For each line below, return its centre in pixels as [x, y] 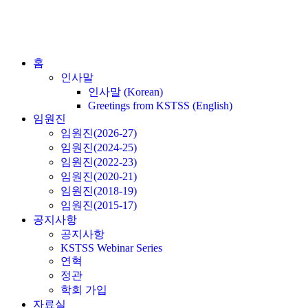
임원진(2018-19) [99, 191]
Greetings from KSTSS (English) [160, 106]
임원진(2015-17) [99, 205]
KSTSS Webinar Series [111, 248]
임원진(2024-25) [99, 147]
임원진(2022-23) [99, 162]
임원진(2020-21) [99, 176]
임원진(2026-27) [99, 133]
